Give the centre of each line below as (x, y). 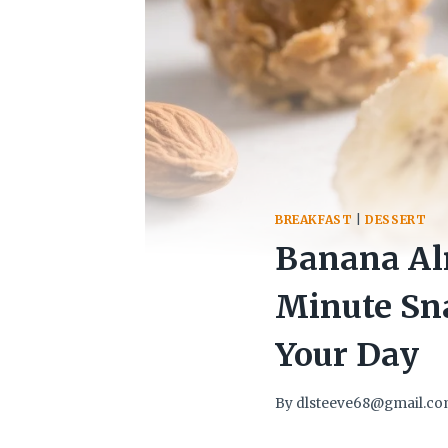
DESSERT (396, 220)
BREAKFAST (314, 220)
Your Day (347, 355)
